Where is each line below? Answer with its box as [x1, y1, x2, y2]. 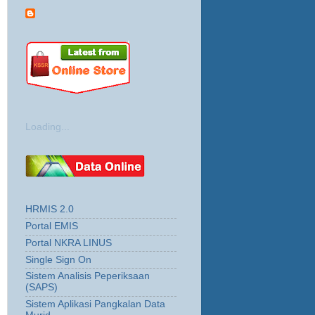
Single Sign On [25, 254, 91, 265]
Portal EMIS [25, 221, 78, 232]
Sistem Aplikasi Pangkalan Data [25, 299, 165, 310]
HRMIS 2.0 [25, 204, 74, 215]
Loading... [25, 122, 70, 132]
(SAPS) [25, 282, 58, 293]
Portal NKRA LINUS [25, 237, 112, 248]
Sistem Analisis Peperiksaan [25, 271, 150, 282]
